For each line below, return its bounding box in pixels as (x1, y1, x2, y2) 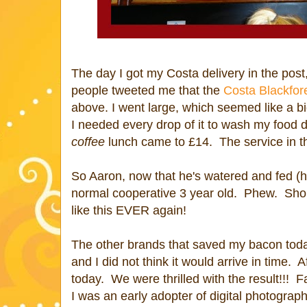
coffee (71, 134, 105, 149)
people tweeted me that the (71, 83, 223, 97)
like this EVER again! (71, 203, 186, 217)
